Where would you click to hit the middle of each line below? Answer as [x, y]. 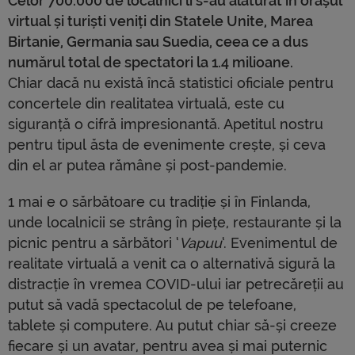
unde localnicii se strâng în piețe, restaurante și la [175, 222]
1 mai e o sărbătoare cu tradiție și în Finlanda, [159, 201]
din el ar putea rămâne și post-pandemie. [147, 165]
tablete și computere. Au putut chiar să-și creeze [172, 325]
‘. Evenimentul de [280, 242]
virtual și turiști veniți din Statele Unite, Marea [160, 21]
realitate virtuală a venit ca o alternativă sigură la [172, 263]
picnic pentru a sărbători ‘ [94, 242]
